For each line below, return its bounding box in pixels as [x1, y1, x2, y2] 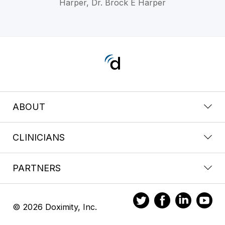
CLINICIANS [13, 132, 65, 143]
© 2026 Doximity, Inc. [13, 201, 97, 212]
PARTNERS [13, 162, 61, 173]
